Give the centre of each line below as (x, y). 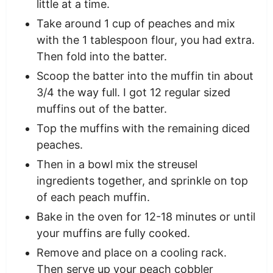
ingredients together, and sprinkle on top (142, 181)
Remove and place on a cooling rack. (131, 253)
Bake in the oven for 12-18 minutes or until (146, 217)
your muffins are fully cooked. (113, 233)
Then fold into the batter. (101, 57)
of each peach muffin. (93, 197)
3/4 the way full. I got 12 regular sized (133, 93)
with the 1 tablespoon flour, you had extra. (145, 40)
